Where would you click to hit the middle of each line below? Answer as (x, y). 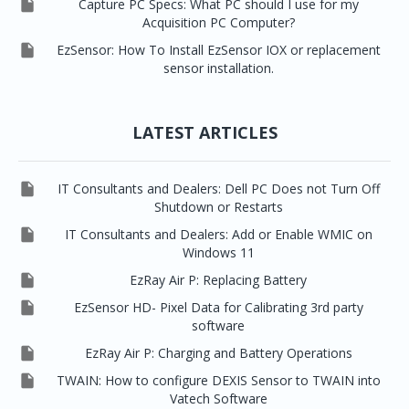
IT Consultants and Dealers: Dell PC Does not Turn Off (218, 188)
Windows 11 (218, 252)
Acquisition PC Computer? (218, 22)
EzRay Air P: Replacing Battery (218, 280)
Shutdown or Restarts (218, 206)
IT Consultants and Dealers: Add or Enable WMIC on (218, 234)
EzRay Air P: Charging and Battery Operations (218, 353)
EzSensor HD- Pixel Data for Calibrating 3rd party (218, 307)
